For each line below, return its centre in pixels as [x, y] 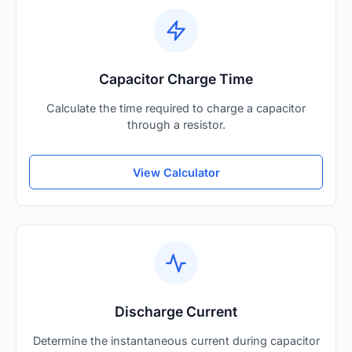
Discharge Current [176, 312]
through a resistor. [176, 125]
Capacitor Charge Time [176, 79]
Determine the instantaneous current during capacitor [176, 341]
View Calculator [176, 172]
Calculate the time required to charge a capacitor [176, 108]
